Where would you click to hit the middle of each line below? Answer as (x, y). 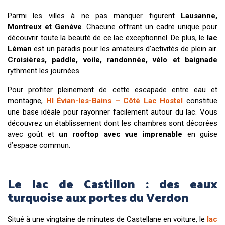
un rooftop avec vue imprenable (121, 134)
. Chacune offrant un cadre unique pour (150, 26)
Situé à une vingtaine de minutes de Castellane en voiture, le (107, 219)
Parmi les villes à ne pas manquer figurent (91, 15)
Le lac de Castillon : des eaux (113, 183)
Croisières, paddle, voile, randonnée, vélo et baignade (113, 60)
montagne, (27, 101)
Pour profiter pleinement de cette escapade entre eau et (113, 90)
